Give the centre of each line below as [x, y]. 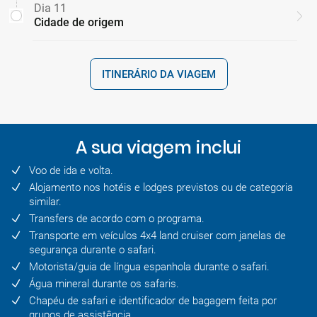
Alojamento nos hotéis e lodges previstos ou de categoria [161, 188]
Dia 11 [50, 8]
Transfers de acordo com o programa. [117, 219]
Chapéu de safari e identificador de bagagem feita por [153, 301]
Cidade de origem [79, 23]
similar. [45, 202]
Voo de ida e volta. [71, 171]
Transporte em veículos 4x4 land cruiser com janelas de [157, 236]
